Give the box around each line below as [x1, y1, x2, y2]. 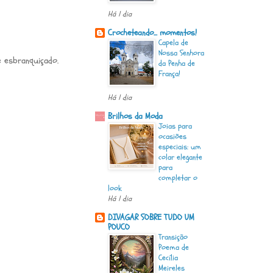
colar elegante [158, 151, 202, 163]
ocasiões [158, 130, 186, 142]
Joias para [158, 120, 192, 132]
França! [158, 68, 180, 79]
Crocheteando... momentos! [108, 26, 197, 38]
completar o [158, 172, 197, 183]
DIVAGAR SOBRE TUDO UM [108, 211, 194, 223]
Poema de [158, 241, 189, 253]
